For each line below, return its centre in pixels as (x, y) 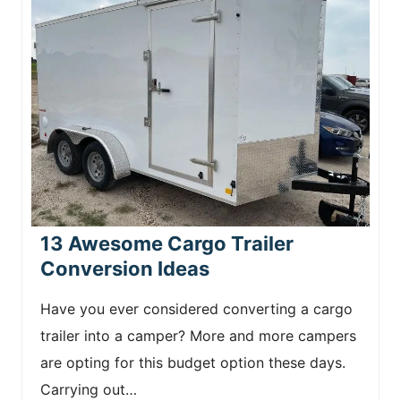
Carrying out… (89, 389)
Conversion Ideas (125, 268)
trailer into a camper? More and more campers (198, 335)
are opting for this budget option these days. (193, 362)
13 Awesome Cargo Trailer (167, 243)
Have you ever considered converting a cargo (196, 308)
